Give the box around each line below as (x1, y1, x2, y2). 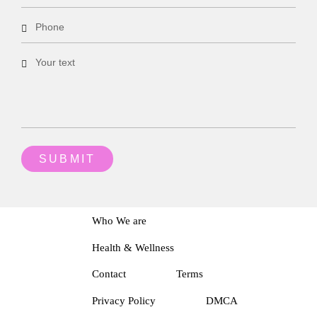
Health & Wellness (92, 241, 174, 253)
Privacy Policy (92, 295, 156, 307)
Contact (92, 268, 126, 280)
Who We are (92, 215, 146, 227)
